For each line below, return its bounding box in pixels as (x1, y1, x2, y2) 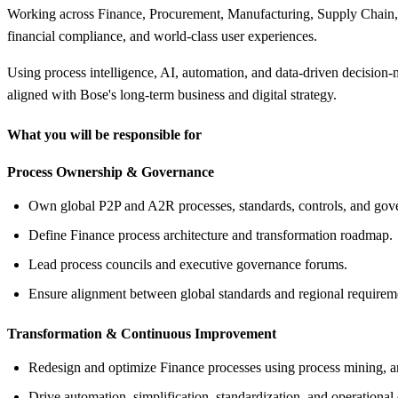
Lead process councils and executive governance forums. (28, 256, 347, 272)
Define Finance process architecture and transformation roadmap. (28, 227, 393, 243)
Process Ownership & (7, 163, 138, 179)
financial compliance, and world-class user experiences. (7, 28, 317, 44)
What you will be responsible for (7, 126, 202, 142)
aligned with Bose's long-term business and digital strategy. (7, 86, 337, 102)
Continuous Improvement (117, 325, 276, 341)
